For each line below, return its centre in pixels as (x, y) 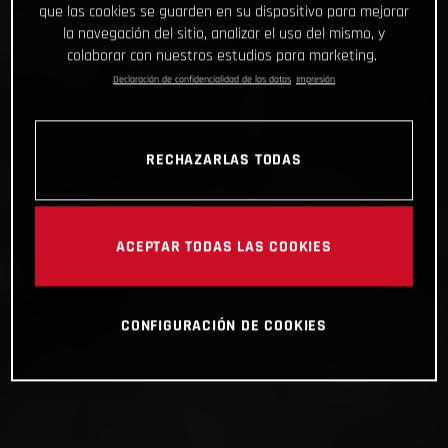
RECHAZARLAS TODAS (224, 159)
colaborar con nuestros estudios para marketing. (221, 55)
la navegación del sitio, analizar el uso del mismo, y (224, 33)
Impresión (315, 78)
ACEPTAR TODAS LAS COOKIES (224, 246)
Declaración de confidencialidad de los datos (202, 78)
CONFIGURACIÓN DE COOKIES (224, 325)
